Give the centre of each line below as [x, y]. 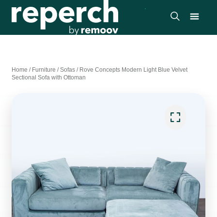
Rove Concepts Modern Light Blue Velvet [133, 70]
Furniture [44, 70]
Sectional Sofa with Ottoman [49, 77]
